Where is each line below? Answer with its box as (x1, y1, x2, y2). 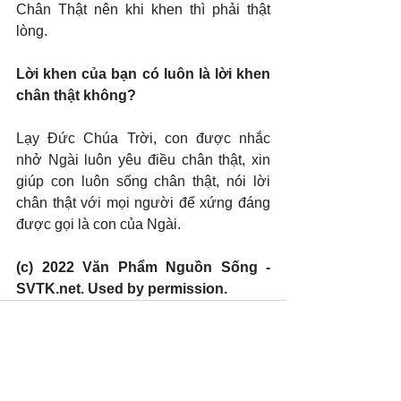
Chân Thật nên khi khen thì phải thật (16, 2, 270, 17)
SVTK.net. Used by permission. (16, 281, 227, 296)
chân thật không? (16, 88, 136, 103)
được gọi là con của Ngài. (16, 217, 181, 232)
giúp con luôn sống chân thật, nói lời (16, 174, 270, 189)
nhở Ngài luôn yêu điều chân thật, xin (16, 152, 270, 167)
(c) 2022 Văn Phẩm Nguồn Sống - (16, 260, 270, 275)
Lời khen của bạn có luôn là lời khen (16, 66, 270, 81)
